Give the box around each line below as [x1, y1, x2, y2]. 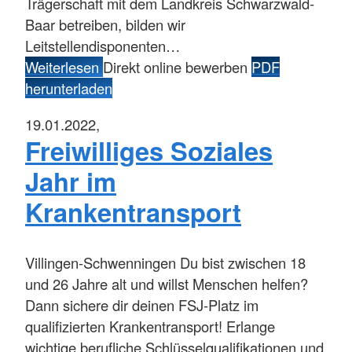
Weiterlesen [25, 57, 103, 78]
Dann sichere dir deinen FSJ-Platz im [25, 295, 258, 316]
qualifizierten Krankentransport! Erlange [25, 316, 275, 337]
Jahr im [25, 162, 116, 200]
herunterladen [25, 78, 112, 99]
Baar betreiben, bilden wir [25, 14, 185, 35]
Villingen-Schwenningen [25, 252, 176, 273]
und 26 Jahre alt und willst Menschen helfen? [25, 273, 308, 295]
